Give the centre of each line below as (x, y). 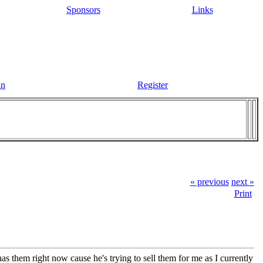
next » (242, 181)
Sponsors (83, 10)
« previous (209, 181)
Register (153, 85)
